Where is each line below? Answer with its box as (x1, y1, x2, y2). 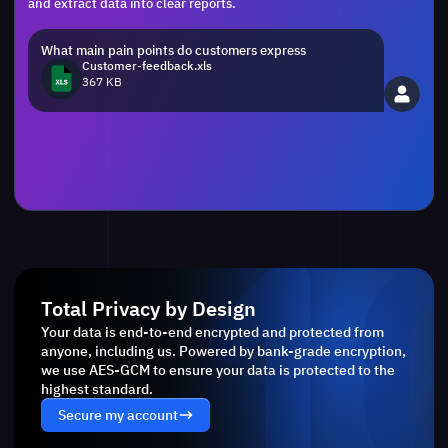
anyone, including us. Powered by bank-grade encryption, (41, 341, 407, 361)
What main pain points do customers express (40, 41, 306, 58)
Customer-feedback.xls (81, 57, 212, 73)
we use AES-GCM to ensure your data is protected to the (41, 360, 396, 380)
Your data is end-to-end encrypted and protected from (41, 322, 385, 342)
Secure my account (57, 405, 178, 424)
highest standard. (41, 379, 154, 399)
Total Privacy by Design (41, 296, 257, 322)
